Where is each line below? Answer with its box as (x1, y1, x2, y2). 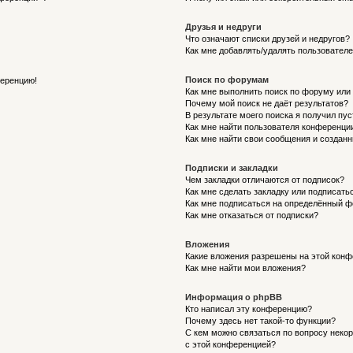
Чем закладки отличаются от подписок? (185, 175, 345, 184)
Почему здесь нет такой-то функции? (185, 316, 336, 325)
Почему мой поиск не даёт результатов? (185, 98, 349, 108)
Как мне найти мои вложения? (185, 263, 307, 273)
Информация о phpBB (185, 292, 283, 302)
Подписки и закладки (185, 163, 279, 173)
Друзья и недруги (185, 22, 262, 32)
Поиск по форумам (185, 75, 269, 84)
